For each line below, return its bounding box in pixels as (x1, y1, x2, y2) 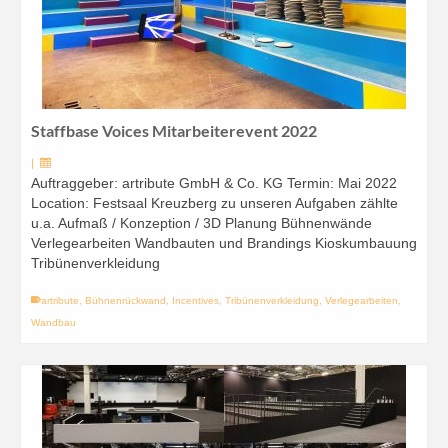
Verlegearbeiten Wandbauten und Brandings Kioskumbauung (31, 235, 417, 251)
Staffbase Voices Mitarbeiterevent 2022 (31, 121, 317, 140)
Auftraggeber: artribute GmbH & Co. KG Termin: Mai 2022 (31, 175, 397, 191)
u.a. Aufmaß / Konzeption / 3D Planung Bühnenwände (31, 215, 372, 231)
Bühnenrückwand (85, 295, 166, 306)
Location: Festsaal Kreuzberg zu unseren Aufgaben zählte (31, 195, 398, 211)
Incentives (172, 295, 219, 306)
